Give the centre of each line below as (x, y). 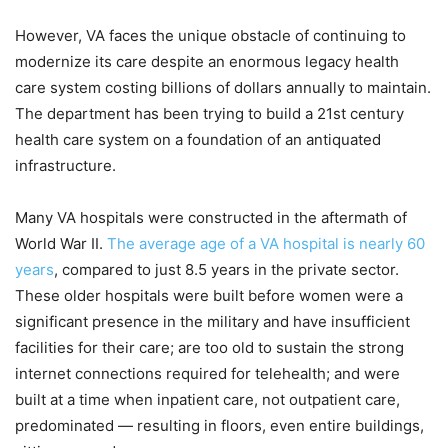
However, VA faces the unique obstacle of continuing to (210, 35)
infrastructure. (65, 165)
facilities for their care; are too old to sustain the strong (209, 347)
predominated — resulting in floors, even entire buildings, (219, 425)
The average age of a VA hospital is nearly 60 (266, 243)
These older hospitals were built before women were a (209, 295)
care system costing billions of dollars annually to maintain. (223, 87)
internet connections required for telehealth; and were (207, 373)
